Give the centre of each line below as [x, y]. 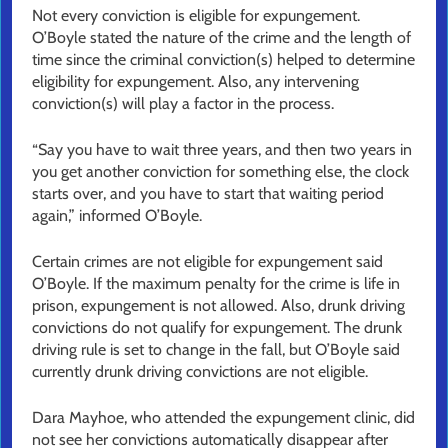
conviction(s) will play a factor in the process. [183, 104]
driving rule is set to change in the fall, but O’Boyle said [216, 350]
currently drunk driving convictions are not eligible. [200, 372]
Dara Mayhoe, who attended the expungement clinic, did [223, 418]
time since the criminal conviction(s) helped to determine [223, 60]
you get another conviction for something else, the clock [220, 172]
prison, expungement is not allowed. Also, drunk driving [218, 306]
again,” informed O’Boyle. [117, 216]
